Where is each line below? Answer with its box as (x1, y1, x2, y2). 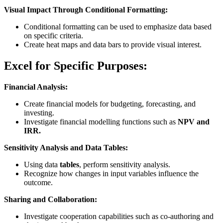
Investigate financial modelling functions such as (24, 117, 176, 126)
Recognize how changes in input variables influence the (24, 169, 199, 178)
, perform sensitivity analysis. (79, 160, 170, 169)
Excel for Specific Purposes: (4, 59, 147, 73)
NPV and (176, 117, 210, 126)
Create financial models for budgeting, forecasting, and (24, 99, 196, 108)
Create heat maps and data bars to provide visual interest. (24, 40, 202, 49)
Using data (24, 160, 60, 169)
